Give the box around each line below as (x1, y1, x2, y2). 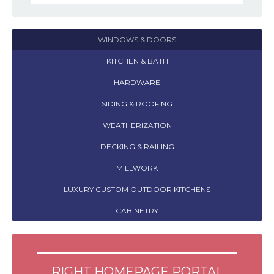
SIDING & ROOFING (102, 99, 172, 108)
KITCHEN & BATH (106, 56, 168, 65)
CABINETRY (116, 206, 158, 215)
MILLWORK (116, 163, 158, 172)
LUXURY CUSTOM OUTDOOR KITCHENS (64, 185, 210, 194)
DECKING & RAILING (100, 142, 174, 151)
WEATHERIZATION (102, 120, 172, 130)
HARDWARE (114, 78, 160, 87)
